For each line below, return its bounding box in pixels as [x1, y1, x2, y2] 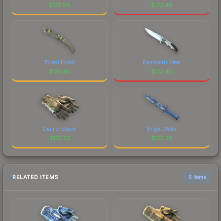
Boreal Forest [44, 59, 74, 65]
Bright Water [147, 125, 177, 132]
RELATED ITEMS [12, 174, 59, 181]
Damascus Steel [143, 59, 181, 65]
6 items [188, 174, 206, 180]
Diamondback [43, 125, 76, 132]
